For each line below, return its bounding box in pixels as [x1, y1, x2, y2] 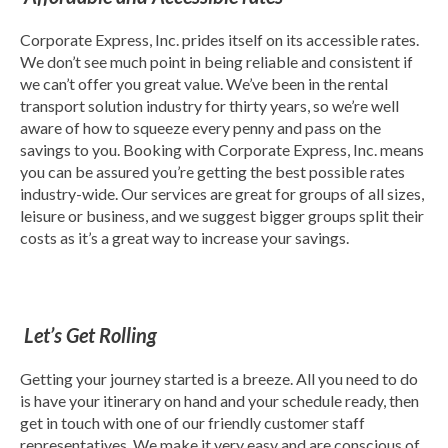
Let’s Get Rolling [24, 323, 157, 348]
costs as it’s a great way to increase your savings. [20, 227, 349, 247]
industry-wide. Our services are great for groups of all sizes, [20, 183, 424, 203]
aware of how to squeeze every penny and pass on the [20, 117, 381, 137]
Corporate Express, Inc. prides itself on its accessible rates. [20, 29, 419, 49]
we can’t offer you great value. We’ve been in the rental [20, 73, 388, 93]
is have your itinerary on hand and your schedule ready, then [20, 391, 419, 411]
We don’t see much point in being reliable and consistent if [20, 51, 413, 71]
